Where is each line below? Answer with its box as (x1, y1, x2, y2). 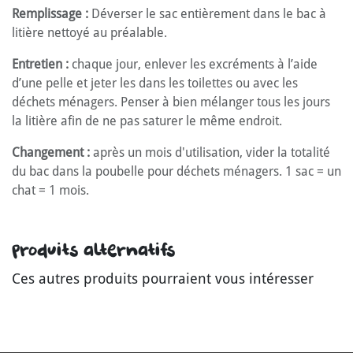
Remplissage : (12, 6, 88, 22)
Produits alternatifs (12, 238, 175, 262)
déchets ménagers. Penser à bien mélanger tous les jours (12, 95, 330, 110)
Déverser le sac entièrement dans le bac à (88, 6, 326, 22)
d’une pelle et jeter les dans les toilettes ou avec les (12, 76, 298, 91)
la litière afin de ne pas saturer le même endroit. (12, 113, 282, 129)
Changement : (12, 145, 90, 161)
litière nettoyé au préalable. (12, 25, 167, 41)
